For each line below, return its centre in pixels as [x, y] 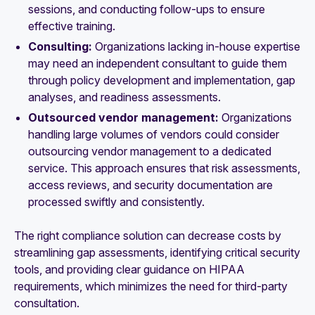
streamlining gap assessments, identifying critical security [157, 252]
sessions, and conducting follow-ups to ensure [147, 9]
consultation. [47, 303]
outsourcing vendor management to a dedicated [150, 151]
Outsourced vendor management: [125, 117]
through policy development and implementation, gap [162, 80]
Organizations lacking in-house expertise [196, 46]
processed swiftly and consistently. [116, 201]
